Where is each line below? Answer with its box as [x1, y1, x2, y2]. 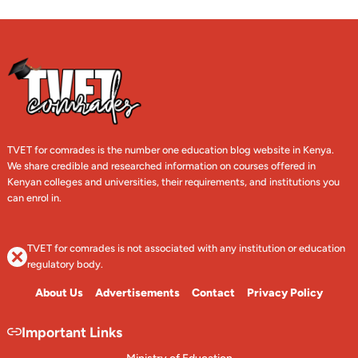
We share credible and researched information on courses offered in [7, 160, 316, 173]
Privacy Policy [247, 286, 324, 300]
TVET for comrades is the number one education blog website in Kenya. [7, 144, 335, 157]
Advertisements [94, 286, 180, 300]
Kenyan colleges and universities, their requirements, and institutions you [7, 176, 340, 189]
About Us [34, 286, 83, 300]
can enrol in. [7, 192, 62, 205]
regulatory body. [27, 258, 104, 271]
